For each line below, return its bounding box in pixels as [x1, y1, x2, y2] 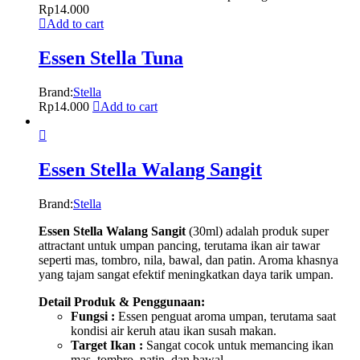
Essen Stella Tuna [39, 47, 183, 69]
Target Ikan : [71, 338, 143, 352]
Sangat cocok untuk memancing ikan [143, 338, 333, 352]
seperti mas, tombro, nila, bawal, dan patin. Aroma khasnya [39, 253, 338, 267]
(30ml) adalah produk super [186, 224, 329, 238]
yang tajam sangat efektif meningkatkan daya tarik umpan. [39, 268, 333, 281]
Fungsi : [71, 309, 115, 323]
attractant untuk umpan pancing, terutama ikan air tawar [39, 239, 320, 252]
